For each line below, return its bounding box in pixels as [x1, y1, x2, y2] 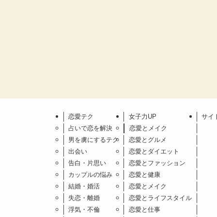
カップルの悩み [68, 170, 113, 178]
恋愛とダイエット [128, 147, 179, 155]
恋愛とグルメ [128, 136, 167, 143]
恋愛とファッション [128, 159, 186, 167]
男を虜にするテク [68, 136, 119, 143]
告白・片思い [68, 159, 107, 167]
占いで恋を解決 [68, 124, 113, 132]
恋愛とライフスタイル [128, 194, 192, 201]
